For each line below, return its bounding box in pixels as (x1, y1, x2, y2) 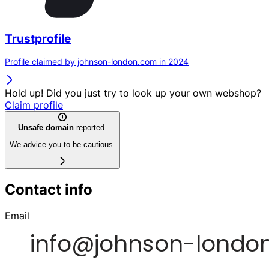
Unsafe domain (18, 122, 74, 132)
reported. (74, 122, 107, 132)
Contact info (5, 180, 92, 198)
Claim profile (5, 99, 63, 112)
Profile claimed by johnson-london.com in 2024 (5, 56, 189, 67)
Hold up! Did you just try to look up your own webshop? (5, 87, 261, 100)
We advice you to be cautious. (10, 139, 115, 149)
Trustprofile (5, 31, 71, 46)
